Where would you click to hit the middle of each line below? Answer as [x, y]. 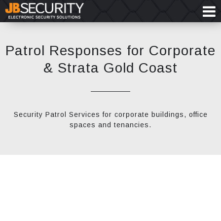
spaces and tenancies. [110, 125]
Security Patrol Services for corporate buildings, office [110, 114]
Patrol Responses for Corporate [110, 51]
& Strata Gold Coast [110, 68]
